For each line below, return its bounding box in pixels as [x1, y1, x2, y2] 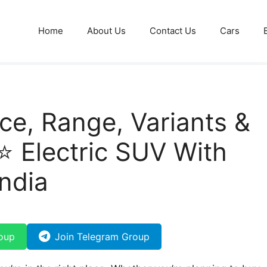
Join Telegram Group [55, 230, 150, 243]
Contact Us [150, 25, 196, 36]
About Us [87, 25, 126, 36]
